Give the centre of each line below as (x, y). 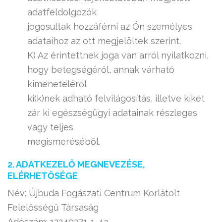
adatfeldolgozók (62, 12)
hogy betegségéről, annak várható (101, 70)
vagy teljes (50, 127)
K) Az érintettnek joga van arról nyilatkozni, (118, 55)
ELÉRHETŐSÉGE (43, 176)
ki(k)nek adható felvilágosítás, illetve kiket (116, 98)
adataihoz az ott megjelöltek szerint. (104, 41)
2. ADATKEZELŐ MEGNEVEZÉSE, (76, 164)
